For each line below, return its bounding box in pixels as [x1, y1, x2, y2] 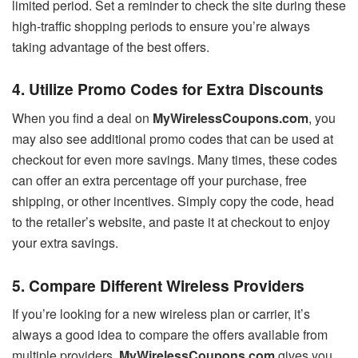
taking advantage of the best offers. [12, 37, 209, 56]
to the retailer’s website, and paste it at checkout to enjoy [12, 213, 330, 232]
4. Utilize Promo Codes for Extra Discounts [12, 78, 324, 101]
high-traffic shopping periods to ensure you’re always [12, 16, 310, 35]
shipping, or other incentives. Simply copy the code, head [12, 192, 334, 211]
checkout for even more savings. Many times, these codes [12, 150, 337, 169]
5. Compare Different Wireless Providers [12, 273, 304, 296]
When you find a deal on [12, 109, 153, 128]
